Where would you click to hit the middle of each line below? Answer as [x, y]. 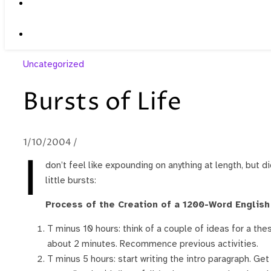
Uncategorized [54, 64]
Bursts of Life [102, 103]
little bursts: [71, 181]
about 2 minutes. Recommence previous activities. [153, 244]
